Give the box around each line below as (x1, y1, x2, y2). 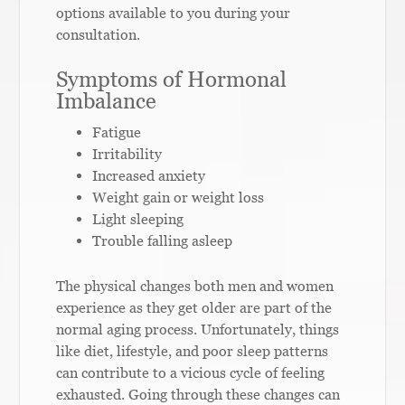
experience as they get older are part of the (56, 298, 333, 316)
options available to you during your (56, 4, 291, 21)
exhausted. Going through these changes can (56, 385, 341, 402)
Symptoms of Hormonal (56, 65, 287, 92)
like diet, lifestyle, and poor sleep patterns (56, 342, 329, 359)
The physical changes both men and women (56, 277, 334, 294)
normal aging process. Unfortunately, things (56, 320, 340, 337)
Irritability (92, 145, 163, 162)
